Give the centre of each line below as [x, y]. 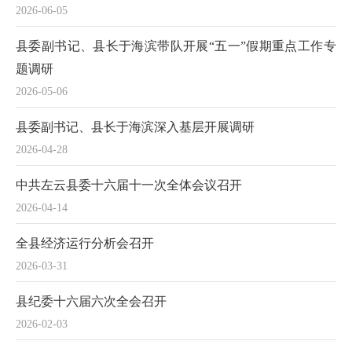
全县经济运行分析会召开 [85, 243]
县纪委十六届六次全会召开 [91, 301]
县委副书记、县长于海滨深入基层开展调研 [135, 127]
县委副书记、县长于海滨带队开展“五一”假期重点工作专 [176, 46]
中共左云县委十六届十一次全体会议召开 [129, 185]
